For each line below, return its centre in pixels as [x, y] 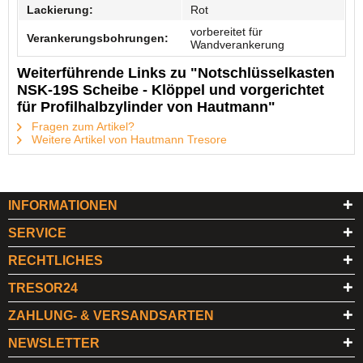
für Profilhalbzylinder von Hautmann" [146, 107]
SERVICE [37, 233]
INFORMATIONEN [63, 205]
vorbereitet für [226, 32]
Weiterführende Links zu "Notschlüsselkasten [176, 73]
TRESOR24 [43, 288]
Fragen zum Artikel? [81, 126]
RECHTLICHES [56, 261]
